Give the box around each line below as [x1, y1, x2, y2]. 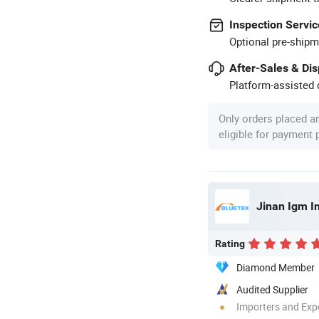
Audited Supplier [236, 282, 308, 296]
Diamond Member [236, 260, 315, 274]
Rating [215, 237, 245, 249]
